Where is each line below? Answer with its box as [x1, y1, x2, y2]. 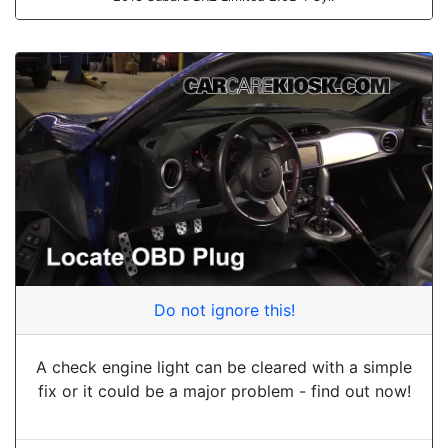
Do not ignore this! [153, 300, 295, 321]
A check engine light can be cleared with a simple [36, 357, 412, 378]
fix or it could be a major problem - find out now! [37, 381, 411, 402]
